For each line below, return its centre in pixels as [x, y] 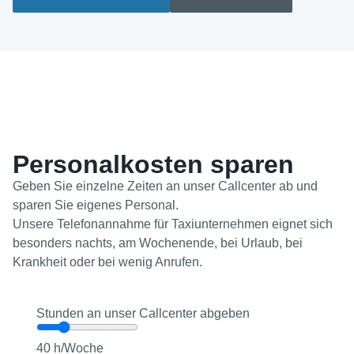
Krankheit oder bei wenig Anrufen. [107, 262]
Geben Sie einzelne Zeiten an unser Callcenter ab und [165, 186]
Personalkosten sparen [153, 165]
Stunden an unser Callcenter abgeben [143, 313]
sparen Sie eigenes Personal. [96, 205]
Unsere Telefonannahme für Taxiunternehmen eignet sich [173, 224]
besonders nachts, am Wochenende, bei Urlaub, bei [158, 243]
